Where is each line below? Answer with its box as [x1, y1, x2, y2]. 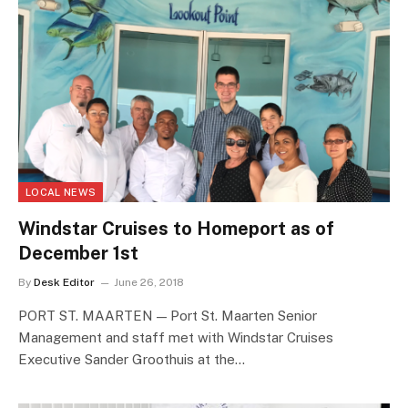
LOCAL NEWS [25, 186, 97, 198]
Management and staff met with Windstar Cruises [18, 329, 333, 345]
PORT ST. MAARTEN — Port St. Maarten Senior [18, 307, 317, 323]
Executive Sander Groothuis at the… [18, 351, 245, 367]
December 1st [18, 241, 138, 264]
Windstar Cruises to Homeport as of [18, 217, 334, 240]
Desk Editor [34, 275, 95, 289]
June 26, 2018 [114, 275, 184, 289]
